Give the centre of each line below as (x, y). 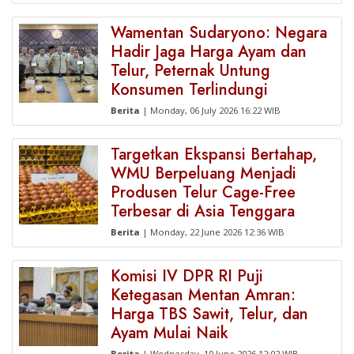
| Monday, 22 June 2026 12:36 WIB (212, 232)
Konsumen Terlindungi (189, 90)
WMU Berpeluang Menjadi (203, 173)
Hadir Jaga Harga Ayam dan (209, 52)
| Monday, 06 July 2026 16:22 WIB (210, 110)
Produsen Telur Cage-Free (203, 192)
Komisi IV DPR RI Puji (187, 276)
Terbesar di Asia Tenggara (203, 211)
